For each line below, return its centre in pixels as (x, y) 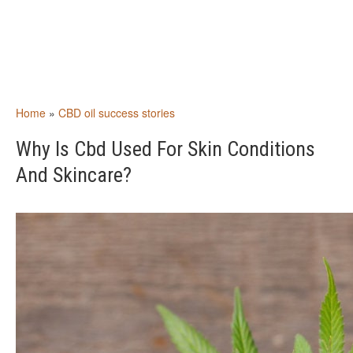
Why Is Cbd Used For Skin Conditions (165, 149)
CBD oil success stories (117, 113)
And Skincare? (74, 175)
